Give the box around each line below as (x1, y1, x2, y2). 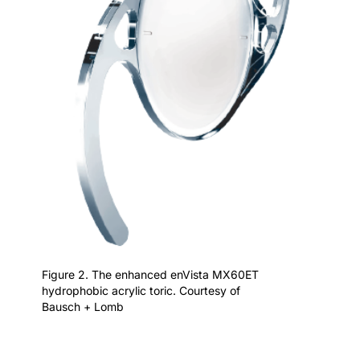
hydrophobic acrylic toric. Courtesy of (42, 283, 240, 297)
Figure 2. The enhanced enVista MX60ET (42, 267, 259, 281)
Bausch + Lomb (42, 299, 124, 313)
